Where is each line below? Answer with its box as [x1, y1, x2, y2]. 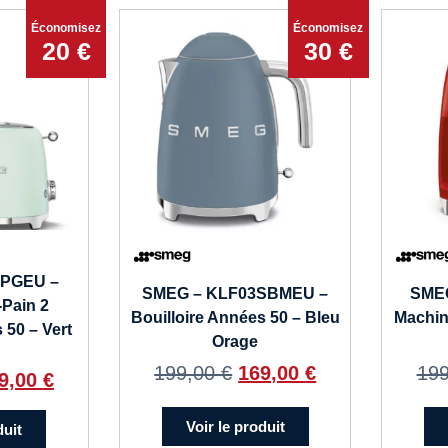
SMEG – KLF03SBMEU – [142, 285, 329, 303]
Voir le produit [185, 418, 285, 436]
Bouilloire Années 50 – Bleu [130, 309, 340, 327]
